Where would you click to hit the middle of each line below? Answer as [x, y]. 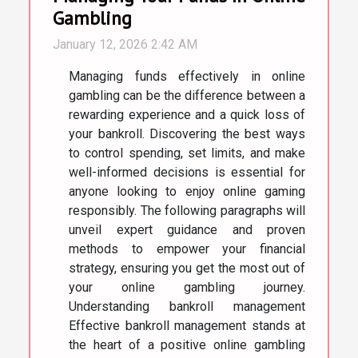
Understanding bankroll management [187, 306]
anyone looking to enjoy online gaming [187, 191]
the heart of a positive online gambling [187, 344]
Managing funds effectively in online [187, 76]
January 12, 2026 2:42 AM [125, 44]
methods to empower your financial [187, 249]
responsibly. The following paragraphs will [187, 210]
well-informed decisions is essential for [187, 172]
